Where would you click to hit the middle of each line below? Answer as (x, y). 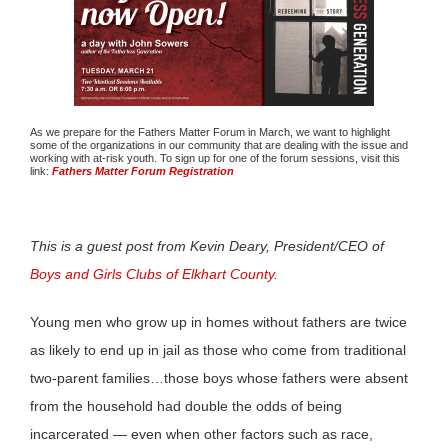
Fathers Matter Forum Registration (143, 171)
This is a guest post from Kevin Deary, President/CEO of (207, 245)
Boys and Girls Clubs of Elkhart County (152, 273)
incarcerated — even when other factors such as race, (201, 433)
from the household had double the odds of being (186, 405)
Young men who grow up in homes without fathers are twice (218, 321)
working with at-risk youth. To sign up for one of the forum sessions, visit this (215, 158)
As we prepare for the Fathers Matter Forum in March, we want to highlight (210, 132)
